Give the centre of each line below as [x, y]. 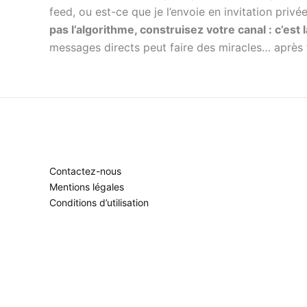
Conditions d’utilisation [99, 202]
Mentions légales [87, 187]
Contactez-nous [85, 171]
